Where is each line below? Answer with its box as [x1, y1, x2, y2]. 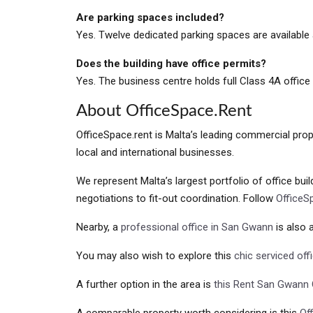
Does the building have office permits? [76, 57, 266, 70]
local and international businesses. [76, 146, 234, 159]
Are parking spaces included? [76, 11, 224, 24]
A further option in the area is [76, 278, 214, 291]
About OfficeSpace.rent [76, 103, 252, 119]
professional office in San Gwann [121, 221, 273, 233]
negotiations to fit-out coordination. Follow [76, 192, 276, 205]
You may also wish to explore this [76, 249, 234, 262]
